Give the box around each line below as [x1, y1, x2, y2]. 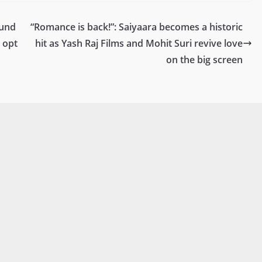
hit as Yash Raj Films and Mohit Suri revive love [35, 36, 243, 50]
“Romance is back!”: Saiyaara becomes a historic [30, 20, 243, 33]
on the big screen [166, 53, 243, 66]
